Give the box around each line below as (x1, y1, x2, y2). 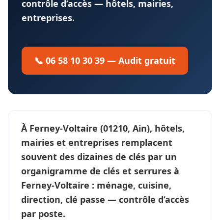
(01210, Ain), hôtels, (98, 122, 185, 134)
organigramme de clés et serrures (21, 165, 171, 177)
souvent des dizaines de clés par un (21, 150, 177, 163)
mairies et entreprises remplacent (21, 136, 172, 148)
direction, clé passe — (21, 193, 119, 205)
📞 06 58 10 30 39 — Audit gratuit (34, 54, 175, 66)
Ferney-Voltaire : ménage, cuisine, (21, 179, 171, 191)
